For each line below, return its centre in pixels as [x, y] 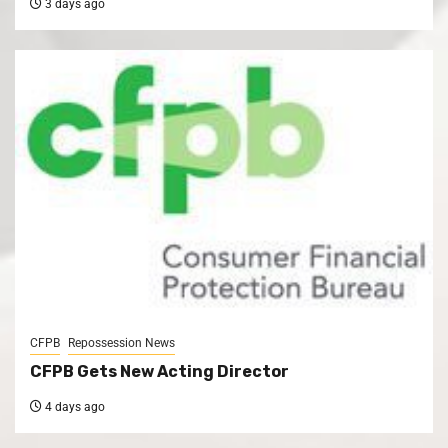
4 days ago [73, 406]
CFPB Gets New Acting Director [159, 371]
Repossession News [121, 342]
